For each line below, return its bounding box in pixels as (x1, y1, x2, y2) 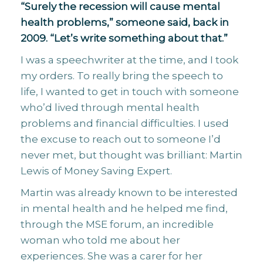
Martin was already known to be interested (21, 187, 238, 198)
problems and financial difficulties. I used (21, 117, 229, 129)
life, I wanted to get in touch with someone (21, 86, 239, 97)
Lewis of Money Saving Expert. (21, 165, 172, 177)
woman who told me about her (21, 234, 180, 246)
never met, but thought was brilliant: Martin (21, 149, 242, 161)
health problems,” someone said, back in (21, 16, 229, 28)
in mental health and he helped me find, (21, 203, 228, 214)
